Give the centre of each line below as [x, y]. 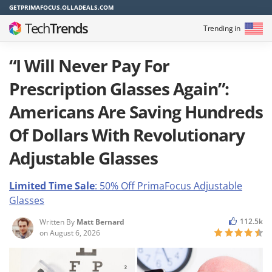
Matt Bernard [100, 222]
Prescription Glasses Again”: [119, 89]
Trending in [222, 28]
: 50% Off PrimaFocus [144, 186]
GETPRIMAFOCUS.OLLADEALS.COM [61, 7]
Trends [69, 28]
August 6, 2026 [75, 233]
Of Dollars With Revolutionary [127, 135]
